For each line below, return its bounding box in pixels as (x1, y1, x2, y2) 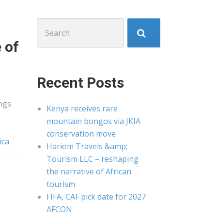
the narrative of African (46, 166, 131, 177)
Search (36, 19, 61, 30)
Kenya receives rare (46, 103, 118, 114)
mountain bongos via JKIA (46, 116, 140, 126)
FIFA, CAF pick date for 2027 (46, 191, 146, 202)
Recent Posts (37, 74, 124, 91)
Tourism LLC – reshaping (46, 154, 139, 164)
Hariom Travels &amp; (46, 141, 127, 152)
